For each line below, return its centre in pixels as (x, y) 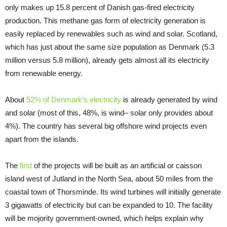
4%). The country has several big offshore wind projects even (106, 126)
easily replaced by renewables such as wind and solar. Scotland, (111, 34)
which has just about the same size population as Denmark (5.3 (110, 47)
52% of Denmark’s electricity (74, 100)
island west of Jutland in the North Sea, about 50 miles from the (109, 179)
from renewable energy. (44, 73)
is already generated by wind (169, 100)
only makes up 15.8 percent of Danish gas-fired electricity (100, 8)
